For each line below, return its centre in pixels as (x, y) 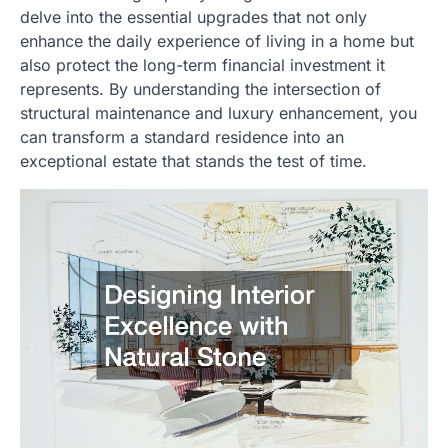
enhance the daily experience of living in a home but (217, 40)
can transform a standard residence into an (182, 136)
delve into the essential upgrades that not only (193, 16)
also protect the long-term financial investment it (202, 64)
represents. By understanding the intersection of (200, 88)
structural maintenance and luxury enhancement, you (218, 112)
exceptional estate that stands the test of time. (193, 160)
